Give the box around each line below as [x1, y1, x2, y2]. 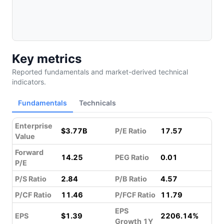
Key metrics [12, 51, 81, 66]
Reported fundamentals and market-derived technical [12, 67, 188, 76]
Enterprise [15, 121, 52, 130]
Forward [15, 148, 43, 156]
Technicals [79, 98, 116, 107]
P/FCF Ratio [115, 190, 155, 199]
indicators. [12, 77, 46, 86]
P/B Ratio [115, 174, 147, 183]
